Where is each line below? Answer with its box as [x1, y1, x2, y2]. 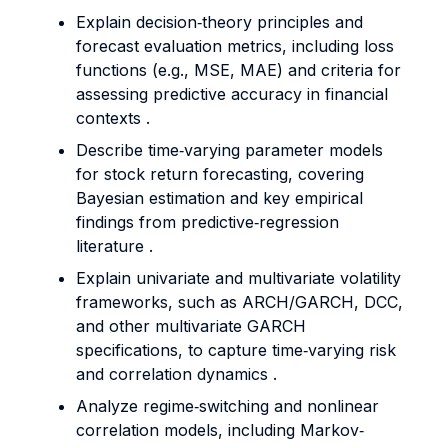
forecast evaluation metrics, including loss [76, 36, 394, 56]
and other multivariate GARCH [76, 316, 306, 336]
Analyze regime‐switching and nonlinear [76, 396, 379, 416]
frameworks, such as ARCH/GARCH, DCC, [76, 292, 403, 312]
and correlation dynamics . [76, 364, 277, 384]
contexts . [76, 108, 150, 128]
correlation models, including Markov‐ [76, 420, 364, 440]
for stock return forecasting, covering [76, 164, 364, 184]
